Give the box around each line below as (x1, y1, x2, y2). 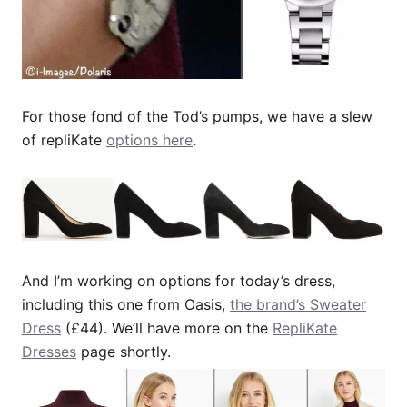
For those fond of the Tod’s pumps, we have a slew (22, 106, 372, 125)
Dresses (22, 342, 76, 362)
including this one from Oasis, (22, 295, 230, 314)
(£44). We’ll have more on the (61, 319, 273, 338)
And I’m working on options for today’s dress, (22, 272, 335, 291)
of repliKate (22, 130, 106, 149)
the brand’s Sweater (230, 295, 366, 314)
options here (106, 130, 193, 149)
